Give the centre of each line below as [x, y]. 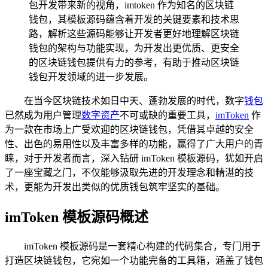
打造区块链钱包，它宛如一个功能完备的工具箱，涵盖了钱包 [134, 260]
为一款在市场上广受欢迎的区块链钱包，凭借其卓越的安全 [129, 129]
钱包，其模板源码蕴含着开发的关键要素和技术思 [134, 19]
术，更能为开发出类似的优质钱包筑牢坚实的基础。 [115, 187]
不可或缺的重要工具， [167, 115]
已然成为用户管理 [43, 115]
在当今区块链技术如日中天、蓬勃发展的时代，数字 [134, 100]
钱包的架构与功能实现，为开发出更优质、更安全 [134, 48]
